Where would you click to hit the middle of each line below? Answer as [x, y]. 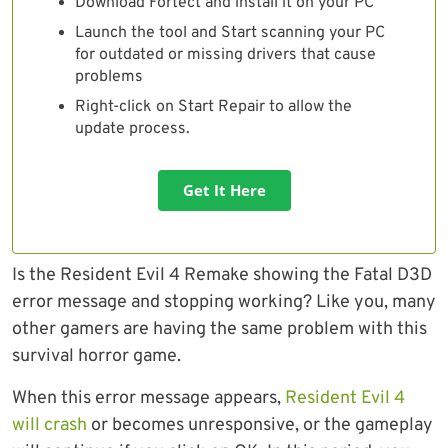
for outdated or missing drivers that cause [225, 55]
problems [109, 77]
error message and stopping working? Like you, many [224, 303]
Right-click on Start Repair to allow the [213, 107]
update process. [132, 129]
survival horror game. [96, 357]
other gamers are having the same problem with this [219, 330]
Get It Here [224, 190]
